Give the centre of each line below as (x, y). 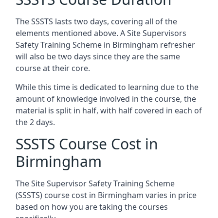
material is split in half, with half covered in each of (109, 110)
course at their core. (53, 68)
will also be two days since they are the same (98, 56)
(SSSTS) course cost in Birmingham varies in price (106, 195)
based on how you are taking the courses (92, 207)
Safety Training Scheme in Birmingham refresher (105, 45)
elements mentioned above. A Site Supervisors (101, 33)
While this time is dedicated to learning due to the (107, 87)
